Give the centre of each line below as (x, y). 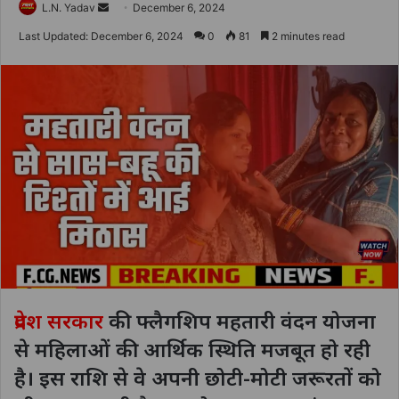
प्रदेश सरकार (59, 320)
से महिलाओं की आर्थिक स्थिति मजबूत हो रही (192, 349)
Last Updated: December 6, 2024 (101, 36)
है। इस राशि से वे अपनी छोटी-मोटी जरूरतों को (198, 377)
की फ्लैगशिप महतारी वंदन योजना (240, 320)
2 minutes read (307, 36)
